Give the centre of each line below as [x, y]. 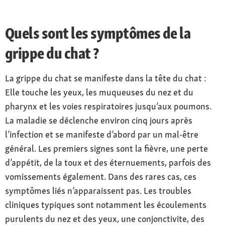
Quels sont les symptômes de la [98, 33]
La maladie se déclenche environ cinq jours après [99, 120]
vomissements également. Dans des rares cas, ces [101, 176]
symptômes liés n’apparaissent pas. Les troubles [98, 190]
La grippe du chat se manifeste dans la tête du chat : [106, 78]
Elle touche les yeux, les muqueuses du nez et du [99, 92]
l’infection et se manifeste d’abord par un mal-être [102, 134]
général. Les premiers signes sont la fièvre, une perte [106, 148]
